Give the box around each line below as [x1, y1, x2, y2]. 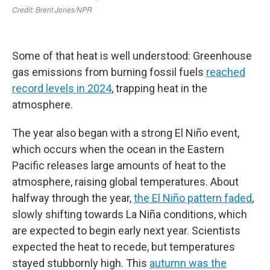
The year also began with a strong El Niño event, [12, 127, 239, 139]
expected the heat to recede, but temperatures [12, 240, 235, 253]
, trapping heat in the [111, 82, 207, 95]
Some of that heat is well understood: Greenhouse [12, 49, 252, 62]
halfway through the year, [12, 192, 134, 204]
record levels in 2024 [12, 82, 111, 95]
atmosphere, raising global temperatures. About [12, 175, 239, 188]
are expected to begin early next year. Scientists [12, 224, 240, 237]
